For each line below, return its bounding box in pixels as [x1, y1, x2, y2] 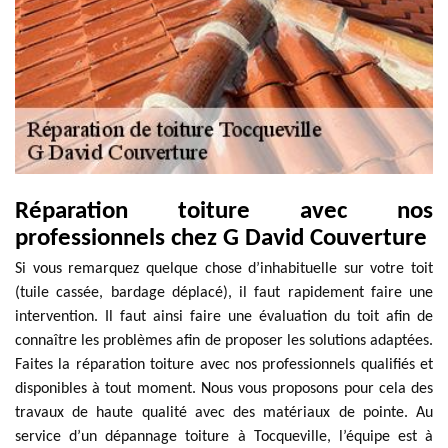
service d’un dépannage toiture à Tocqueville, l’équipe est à [15, 429, 433, 445]
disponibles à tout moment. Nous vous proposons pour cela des [15, 381, 433, 397]
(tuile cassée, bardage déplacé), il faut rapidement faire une [15, 285, 433, 301]
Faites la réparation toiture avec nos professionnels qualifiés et [15, 357, 433, 373]
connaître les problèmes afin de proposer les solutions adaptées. [15, 333, 433, 349]
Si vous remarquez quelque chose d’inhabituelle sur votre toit [15, 261, 433, 277]
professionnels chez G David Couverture [15, 226, 427, 251]
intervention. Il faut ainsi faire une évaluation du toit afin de [15, 309, 433, 325]
